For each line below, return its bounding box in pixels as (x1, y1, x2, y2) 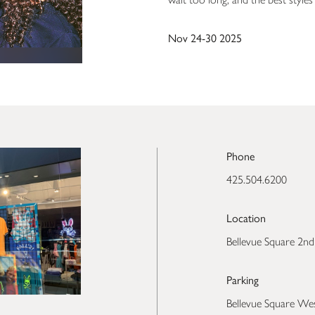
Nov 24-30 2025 (168, 30, 242, 46)
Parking (226, 271, 259, 288)
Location (226, 210, 266, 226)
